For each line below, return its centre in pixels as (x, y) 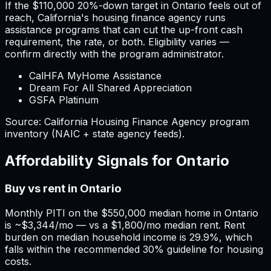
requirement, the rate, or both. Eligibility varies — (117, 42)
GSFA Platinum (64, 100)
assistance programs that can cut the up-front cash (124, 30)
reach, (21, 18)
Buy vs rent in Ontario (63, 188)
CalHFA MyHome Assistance (95, 76)
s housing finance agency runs (155, 18)
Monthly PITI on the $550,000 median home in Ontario (132, 213)
